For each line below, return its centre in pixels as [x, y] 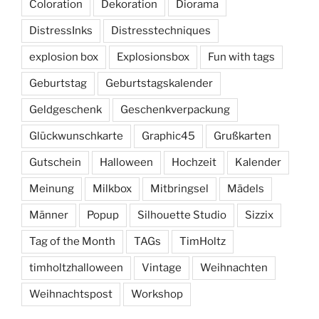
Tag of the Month [72, 241]
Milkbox [112, 188]
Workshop [157, 294]
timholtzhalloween [76, 267]
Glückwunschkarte [76, 136]
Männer [49, 215]
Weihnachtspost [71, 294]
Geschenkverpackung [175, 109]
